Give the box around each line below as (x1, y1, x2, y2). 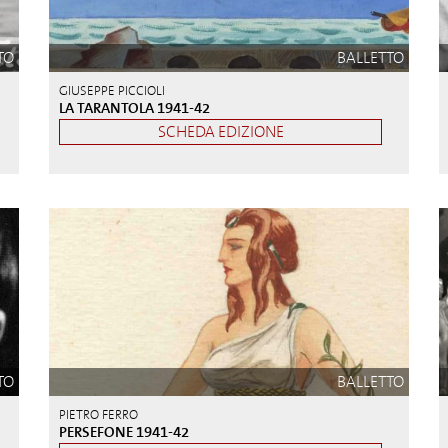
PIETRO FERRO (59, 405, 138, 423)
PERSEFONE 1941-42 (59, 421, 189, 442)
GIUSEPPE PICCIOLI (59, 82, 165, 100)
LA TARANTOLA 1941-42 (59, 98, 210, 119)
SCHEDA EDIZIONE (157, 121, 284, 143)
